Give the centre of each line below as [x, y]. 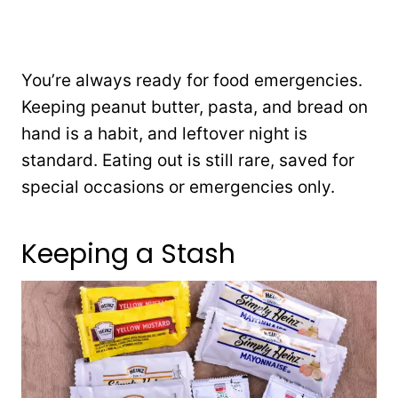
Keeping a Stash [128, 254]
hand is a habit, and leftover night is [164, 133]
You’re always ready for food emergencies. [192, 80]
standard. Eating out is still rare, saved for [188, 160]
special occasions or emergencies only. [178, 187]
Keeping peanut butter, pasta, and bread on [195, 107]
